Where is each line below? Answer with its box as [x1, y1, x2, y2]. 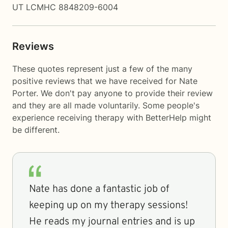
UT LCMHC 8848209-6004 [12, 2, 118, 12]
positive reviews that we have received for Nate [12, 76, 197, 86]
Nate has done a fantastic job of [29, 183, 169, 196]
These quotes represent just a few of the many [12, 64, 192, 74]
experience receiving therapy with [12, 112, 146, 123]
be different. [12, 125, 60, 135]
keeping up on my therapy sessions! [29, 199, 188, 212]
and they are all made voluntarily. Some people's [12, 100, 199, 110]
